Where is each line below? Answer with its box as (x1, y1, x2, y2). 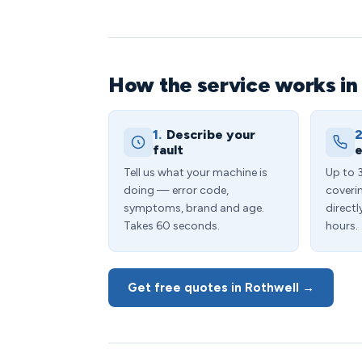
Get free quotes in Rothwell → (128, 280, 314, 295)
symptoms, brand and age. (124, 201, 264, 215)
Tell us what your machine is (124, 166, 267, 179)
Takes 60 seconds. (124, 219, 220, 233)
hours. (326, 219, 358, 233)
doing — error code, (124, 183, 229, 197)
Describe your (166, 127, 255, 142)
